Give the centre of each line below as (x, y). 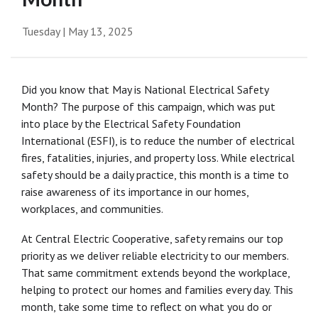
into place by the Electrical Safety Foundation (131, 124)
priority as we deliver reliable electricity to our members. (155, 256)
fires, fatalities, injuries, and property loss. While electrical (158, 158)
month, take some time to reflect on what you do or (147, 307)
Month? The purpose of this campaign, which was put (148, 107)
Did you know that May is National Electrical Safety (145, 90)
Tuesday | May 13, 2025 (78, 32)
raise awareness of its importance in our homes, (135, 192)
